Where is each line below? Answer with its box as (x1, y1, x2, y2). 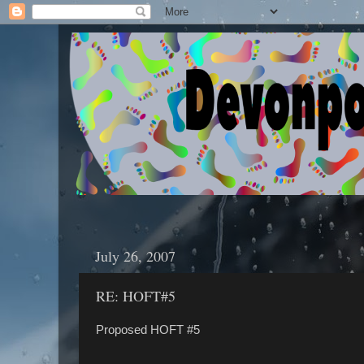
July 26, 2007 (95, 245, 175, 266)
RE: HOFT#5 (96, 285, 175, 305)
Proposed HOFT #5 (96, 323, 200, 336)
